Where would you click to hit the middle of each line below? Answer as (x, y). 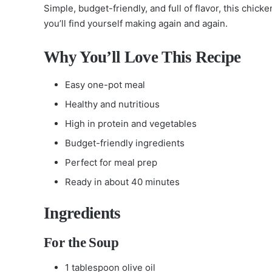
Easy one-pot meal (105, 85)
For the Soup (81, 242)
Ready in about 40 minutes (122, 182)
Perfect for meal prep (111, 162)
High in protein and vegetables (131, 124)
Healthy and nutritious (112, 104)
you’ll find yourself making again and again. (136, 23)
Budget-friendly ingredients (125, 143)
